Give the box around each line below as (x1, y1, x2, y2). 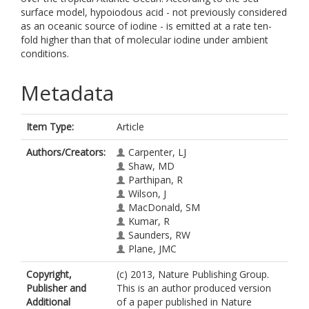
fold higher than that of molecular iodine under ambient (21, 33, 268, 46)
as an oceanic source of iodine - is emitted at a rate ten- (21, 19, 272, 32)
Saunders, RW (128, 228, 190, 241)
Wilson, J (128, 187, 166, 200)
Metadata (21, 79, 114, 107)
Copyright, (26, 268, 72, 281)
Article (117, 120, 144, 133)
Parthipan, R (128, 173, 183, 186)
